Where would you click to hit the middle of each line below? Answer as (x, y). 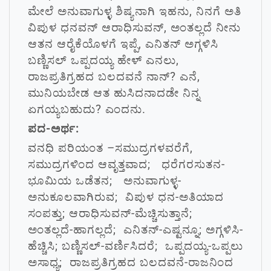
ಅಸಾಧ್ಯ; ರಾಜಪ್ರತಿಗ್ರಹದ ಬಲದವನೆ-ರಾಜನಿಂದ (131, 262)
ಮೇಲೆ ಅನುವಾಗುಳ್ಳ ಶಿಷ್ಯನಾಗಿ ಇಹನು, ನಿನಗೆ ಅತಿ (135, 11)
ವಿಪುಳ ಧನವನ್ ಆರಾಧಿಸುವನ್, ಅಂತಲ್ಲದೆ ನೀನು (134, 28)
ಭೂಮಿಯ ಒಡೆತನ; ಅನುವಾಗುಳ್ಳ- (105, 181)
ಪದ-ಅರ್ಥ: (54, 129)
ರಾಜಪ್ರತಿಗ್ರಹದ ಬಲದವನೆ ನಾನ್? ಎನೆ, (114, 77)
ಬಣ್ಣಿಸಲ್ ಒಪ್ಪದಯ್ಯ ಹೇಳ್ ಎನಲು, (103, 60)
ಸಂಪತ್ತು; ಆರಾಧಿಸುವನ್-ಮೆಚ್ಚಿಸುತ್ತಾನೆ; (112, 213)
